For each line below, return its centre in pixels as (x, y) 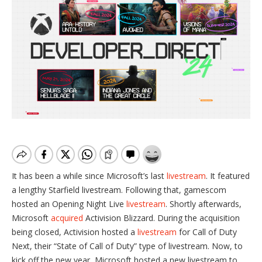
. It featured (228, 176)
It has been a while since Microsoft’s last (89, 176)
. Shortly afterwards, (204, 204)
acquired (67, 218)
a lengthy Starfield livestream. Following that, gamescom (119, 190)
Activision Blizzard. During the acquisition (161, 218)
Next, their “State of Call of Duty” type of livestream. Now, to (127, 246)
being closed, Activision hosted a (75, 232)
